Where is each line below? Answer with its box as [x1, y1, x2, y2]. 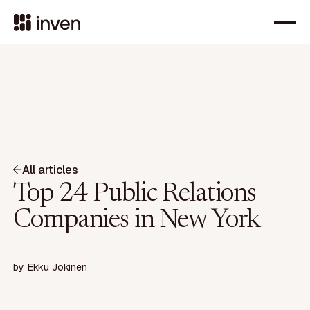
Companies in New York [13, 207, 261, 234]
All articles [22, 162, 78, 177]
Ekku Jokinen [27, 261, 88, 274]
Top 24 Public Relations [13, 181, 256, 208]
